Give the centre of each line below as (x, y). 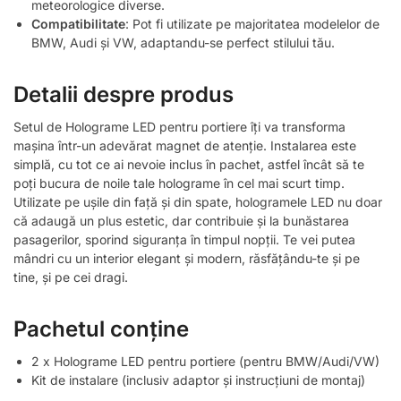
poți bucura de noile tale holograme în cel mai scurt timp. (179, 183)
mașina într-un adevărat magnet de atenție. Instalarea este (185, 145)
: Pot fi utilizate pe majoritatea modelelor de (252, 23)
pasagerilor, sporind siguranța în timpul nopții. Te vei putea (184, 239)
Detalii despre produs (124, 94)
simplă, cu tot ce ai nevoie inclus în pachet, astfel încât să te (189, 164)
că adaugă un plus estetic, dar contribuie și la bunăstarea (181, 220)
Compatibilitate (78, 23)
